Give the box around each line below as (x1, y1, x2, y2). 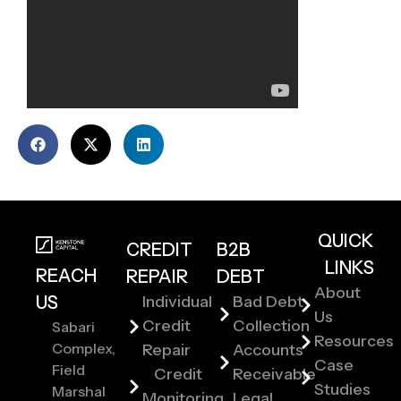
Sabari (52, 317, 95, 336)
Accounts (232, 340, 303, 360)
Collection (232, 316, 310, 336)
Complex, (52, 338, 115, 357)
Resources (313, 331, 394, 351)
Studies (313, 380, 371, 399)
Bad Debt (232, 292, 303, 311)
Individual (141, 292, 212, 311)
